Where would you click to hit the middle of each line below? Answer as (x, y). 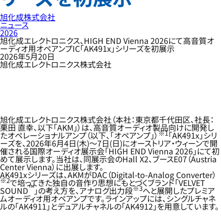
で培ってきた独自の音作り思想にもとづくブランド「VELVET (108, 183)
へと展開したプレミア (179, 190)
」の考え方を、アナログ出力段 (84, 190)
